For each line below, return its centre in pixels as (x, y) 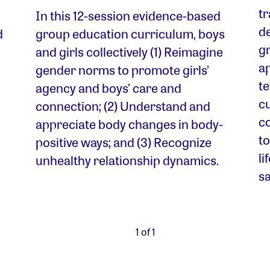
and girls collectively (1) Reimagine (129, 52)
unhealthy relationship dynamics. (127, 160)
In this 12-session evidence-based (128, 15)
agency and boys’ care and (108, 88)
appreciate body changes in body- (129, 124)
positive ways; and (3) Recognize (123, 142)
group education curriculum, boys (130, 33)
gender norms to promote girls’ (122, 70)
